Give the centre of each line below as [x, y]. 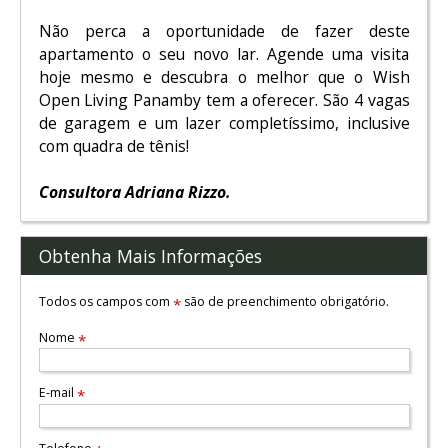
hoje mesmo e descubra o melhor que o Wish [224, 76]
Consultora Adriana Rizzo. [134, 191]
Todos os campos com [105, 301]
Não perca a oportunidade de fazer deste [224, 30]
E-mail [57, 393]
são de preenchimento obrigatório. [284, 301]
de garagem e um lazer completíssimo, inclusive [224, 122]
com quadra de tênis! [113, 145]
